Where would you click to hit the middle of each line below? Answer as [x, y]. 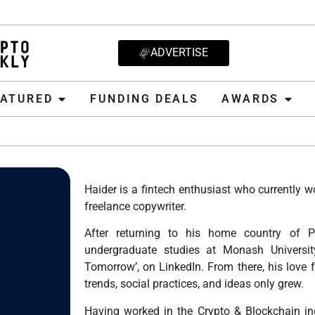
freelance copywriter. [135, 207]
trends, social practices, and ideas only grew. [194, 284]
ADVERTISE [179, 53]
